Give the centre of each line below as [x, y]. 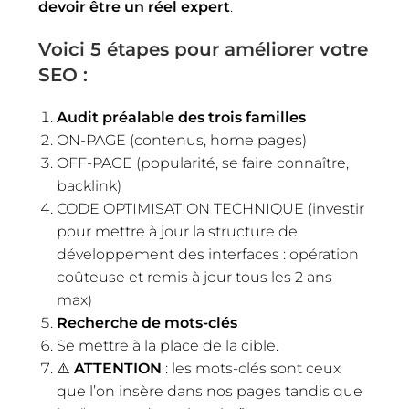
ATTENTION [118, 368]
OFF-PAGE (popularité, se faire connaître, [203, 163]
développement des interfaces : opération [208, 254]
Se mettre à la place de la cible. [168, 345]
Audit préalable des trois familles [182, 117]
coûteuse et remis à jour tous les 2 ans [195, 277]
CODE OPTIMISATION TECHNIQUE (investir [211, 208]
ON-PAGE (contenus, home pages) [182, 140]
